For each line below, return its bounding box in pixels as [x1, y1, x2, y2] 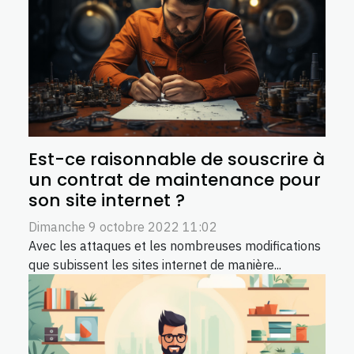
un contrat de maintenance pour [28, 167, 321, 192]
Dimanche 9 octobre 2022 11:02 [28, 218, 217, 235]
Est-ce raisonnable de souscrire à [28, 146, 325, 171]
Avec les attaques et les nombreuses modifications [28, 237, 321, 254]
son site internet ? [28, 187, 185, 213]
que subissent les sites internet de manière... [28, 256, 281, 273]
